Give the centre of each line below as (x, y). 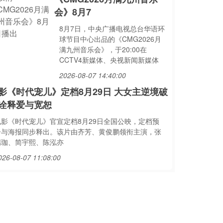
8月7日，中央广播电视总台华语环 (112, 28)
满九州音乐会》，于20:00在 (103, 49)
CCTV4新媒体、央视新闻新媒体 (109, 60)
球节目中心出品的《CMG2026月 (110, 39)
